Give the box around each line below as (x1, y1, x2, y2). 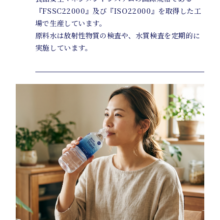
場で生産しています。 (35, 18, 107, 28)
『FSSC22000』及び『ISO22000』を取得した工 (35, 5, 201, 16)
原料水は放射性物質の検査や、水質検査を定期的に (35, 30, 200, 40)
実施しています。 (35, 42, 92, 53)
